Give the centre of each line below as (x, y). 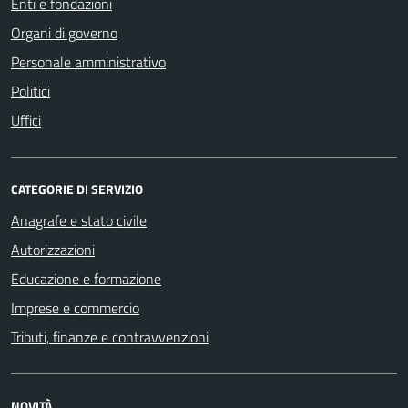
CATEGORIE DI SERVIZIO (77, 189)
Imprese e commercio (75, 307)
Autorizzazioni (53, 249)
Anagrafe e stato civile (79, 220)
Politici (31, 91)
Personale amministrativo (88, 61)
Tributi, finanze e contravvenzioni (110, 337)
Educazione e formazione (86, 278)
